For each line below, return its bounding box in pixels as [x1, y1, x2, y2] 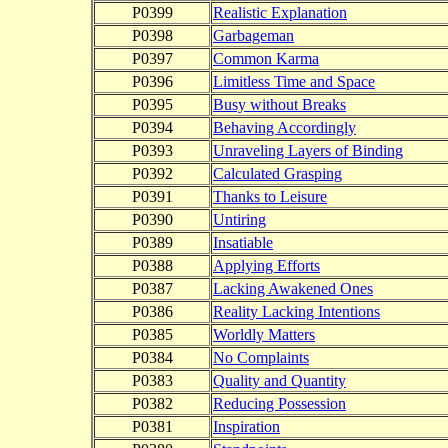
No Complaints [213, 349, 309, 367]
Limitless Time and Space [213, 73, 375, 91]
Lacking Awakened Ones [213, 280, 373, 298]
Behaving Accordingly [213, 119, 356, 137]
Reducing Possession [213, 395, 346, 413]
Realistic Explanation [213, 4, 347, 22]
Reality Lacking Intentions [213, 303, 380, 321]
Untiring [213, 211, 266, 229]
